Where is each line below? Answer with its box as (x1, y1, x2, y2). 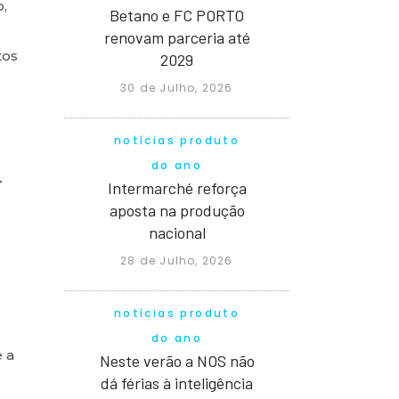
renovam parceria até (103, 27, 250, 47)
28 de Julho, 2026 (120, 252, 233, 268)
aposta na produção (109, 199, 245, 220)
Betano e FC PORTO (110, 4, 244, 25)
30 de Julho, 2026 (120, 79, 233, 95)
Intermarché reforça (107, 177, 247, 198)
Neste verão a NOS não (99, 350, 255, 370)
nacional (148, 222, 206, 242)
